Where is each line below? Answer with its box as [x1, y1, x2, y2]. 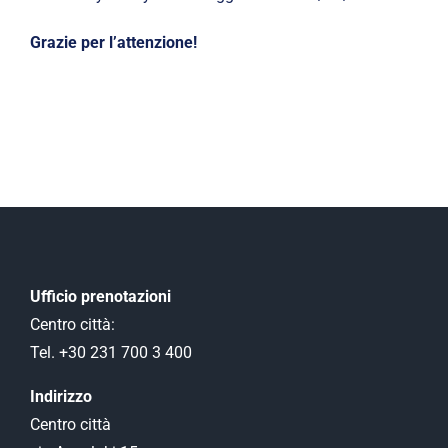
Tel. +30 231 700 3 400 [30, 343, 192, 363]
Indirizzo [30, 387, 92, 407]
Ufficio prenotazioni [30, 287, 171, 307]
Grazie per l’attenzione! [29, 33, 197, 53]
